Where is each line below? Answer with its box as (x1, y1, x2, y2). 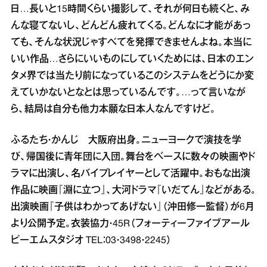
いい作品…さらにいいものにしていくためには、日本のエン (11, 55, 254, 64)
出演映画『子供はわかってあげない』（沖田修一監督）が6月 (11, 203, 254, 212)
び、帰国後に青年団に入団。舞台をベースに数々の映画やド (11, 153, 255, 162)
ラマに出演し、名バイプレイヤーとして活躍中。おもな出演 (11, 170, 250, 178)
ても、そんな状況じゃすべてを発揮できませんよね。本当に (11, 39, 252, 47)
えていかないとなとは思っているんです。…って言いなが (11, 89, 246, 97)
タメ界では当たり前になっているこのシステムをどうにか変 (11, 72, 254, 80)
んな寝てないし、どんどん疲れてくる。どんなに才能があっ (11, 22, 250, 30)
